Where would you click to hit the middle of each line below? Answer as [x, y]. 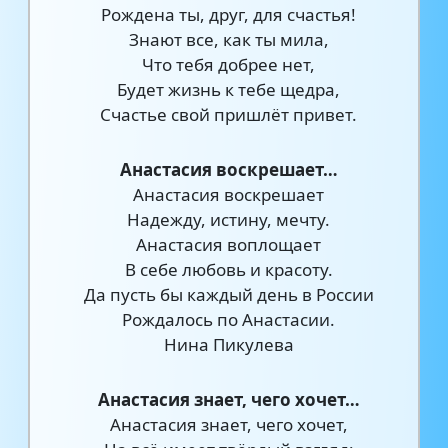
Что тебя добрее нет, [229, 64]
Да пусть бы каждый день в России [228, 294]
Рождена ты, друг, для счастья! [229, 14]
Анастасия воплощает [229, 244]
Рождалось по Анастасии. [229, 319]
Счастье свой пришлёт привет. [229, 114]
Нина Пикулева [228, 344]
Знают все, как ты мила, [228, 39]
